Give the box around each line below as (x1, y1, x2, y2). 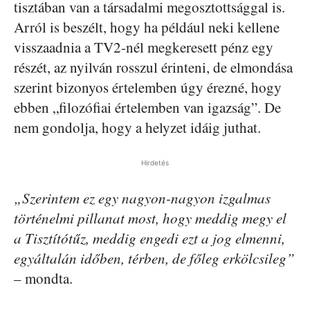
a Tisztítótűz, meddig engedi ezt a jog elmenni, (14, 228, 285, 248)
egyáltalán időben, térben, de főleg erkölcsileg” (14, 248, 295, 268)
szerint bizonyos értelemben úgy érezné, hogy (14, 77, 282, 98)
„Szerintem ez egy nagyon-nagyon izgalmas (14, 188, 271, 208)
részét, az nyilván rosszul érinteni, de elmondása (14, 57, 293, 77)
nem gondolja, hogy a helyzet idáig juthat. (14, 118, 261, 138)
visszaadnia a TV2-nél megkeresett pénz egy (14, 37, 273, 57)
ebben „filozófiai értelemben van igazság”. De (14, 98, 281, 118)
